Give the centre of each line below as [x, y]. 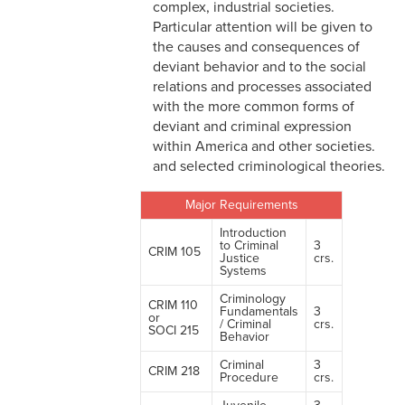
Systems [243, 271]
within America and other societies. [264, 147]
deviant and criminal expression [252, 127]
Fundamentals [259, 312]
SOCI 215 [174, 331]
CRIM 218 [174, 372]
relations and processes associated [262, 87]
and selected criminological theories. [269, 167]
